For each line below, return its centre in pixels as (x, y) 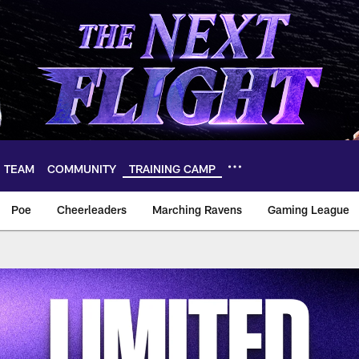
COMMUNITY (82, 168)
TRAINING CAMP (172, 168)
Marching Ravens (197, 210)
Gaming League (309, 210)
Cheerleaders (92, 210)
